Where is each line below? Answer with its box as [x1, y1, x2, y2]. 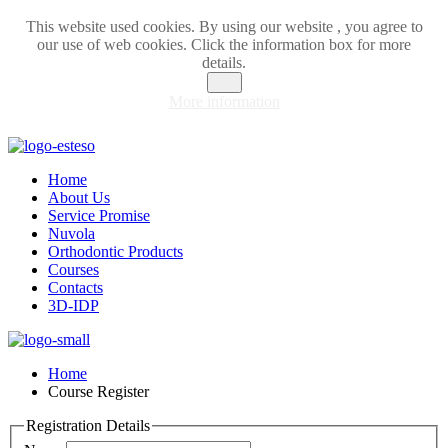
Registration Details [26, 417, 150, 434]
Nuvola [48, 225, 95, 242]
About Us [48, 189, 110, 206]
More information [168, 93, 280, 110]
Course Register [48, 383, 149, 400]
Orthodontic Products [48, 243, 183, 260]
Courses [48, 261, 99, 278]
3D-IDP [48, 297, 99, 314]
